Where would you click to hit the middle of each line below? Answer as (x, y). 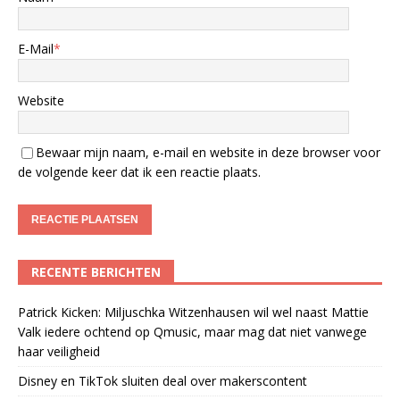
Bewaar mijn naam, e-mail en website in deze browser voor (208, 152)
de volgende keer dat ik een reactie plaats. (139, 171)
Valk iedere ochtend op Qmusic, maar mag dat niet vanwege (192, 331)
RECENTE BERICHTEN (96, 271)
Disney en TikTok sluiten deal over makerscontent (162, 380)
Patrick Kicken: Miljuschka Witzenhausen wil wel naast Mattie (193, 312)
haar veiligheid (59, 351)
